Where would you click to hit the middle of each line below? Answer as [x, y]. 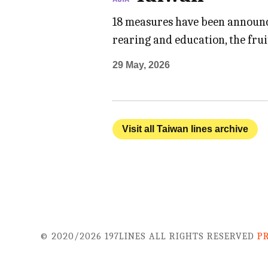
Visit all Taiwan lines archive [185, 129]
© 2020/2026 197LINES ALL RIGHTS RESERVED [149, 237]
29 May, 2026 [141, 65]
